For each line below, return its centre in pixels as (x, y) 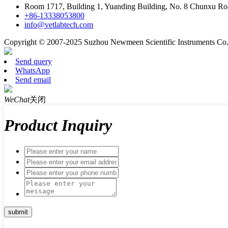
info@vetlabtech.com (59, 24)
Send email (33, 79)
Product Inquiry (58, 125)
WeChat (17, 99)
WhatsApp (33, 70)
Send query (34, 61)
